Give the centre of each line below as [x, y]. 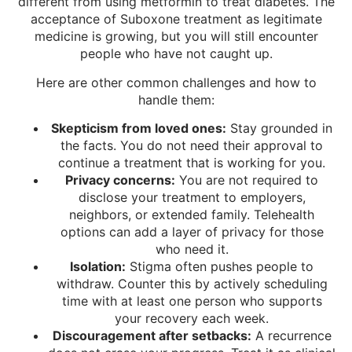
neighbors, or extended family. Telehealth [192, 215]
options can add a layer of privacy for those [192, 232]
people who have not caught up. [176, 54]
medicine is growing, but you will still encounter [176, 37]
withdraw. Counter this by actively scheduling [192, 284]
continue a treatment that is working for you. [192, 163]
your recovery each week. [192, 319]
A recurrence [291, 336]
